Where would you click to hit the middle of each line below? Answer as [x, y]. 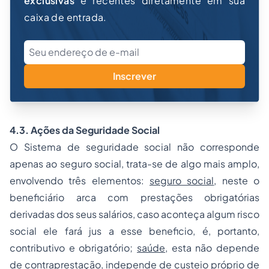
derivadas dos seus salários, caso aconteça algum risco [134, 214]
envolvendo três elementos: [80, 180]
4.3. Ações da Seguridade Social [85, 130]
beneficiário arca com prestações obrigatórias [134, 197]
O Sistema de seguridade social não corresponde [134, 147]
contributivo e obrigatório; [73, 248]
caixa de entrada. [65, 17]
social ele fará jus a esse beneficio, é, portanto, [134, 231]
